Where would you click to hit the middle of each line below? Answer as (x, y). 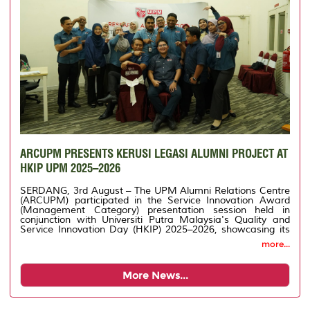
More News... (155, 275)
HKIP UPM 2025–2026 (71, 167)
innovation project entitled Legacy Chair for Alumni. (135, 239)
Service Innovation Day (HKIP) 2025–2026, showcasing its (155, 230)
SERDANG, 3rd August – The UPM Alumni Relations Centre (155, 191)
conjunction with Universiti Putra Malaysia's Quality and (155, 220)
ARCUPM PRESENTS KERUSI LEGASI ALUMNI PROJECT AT (154, 153)
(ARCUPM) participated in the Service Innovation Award (155, 201)
